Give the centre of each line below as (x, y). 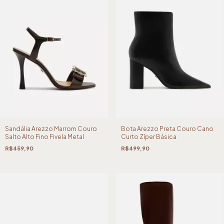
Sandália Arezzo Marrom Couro (51, 129)
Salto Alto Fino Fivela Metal (44, 137)
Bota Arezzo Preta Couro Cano (167, 129)
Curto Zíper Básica (148, 137)
